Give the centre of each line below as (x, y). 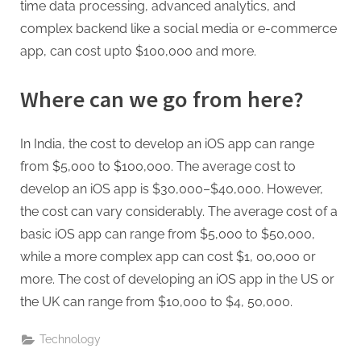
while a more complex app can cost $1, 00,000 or (168, 257)
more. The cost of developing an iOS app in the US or (177, 280)
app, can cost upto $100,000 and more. (138, 52)
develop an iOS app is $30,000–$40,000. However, (172, 189)
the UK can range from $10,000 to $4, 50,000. (156, 302)
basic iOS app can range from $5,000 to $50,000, (168, 234)
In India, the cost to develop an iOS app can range (167, 144)
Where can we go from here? (162, 100)
